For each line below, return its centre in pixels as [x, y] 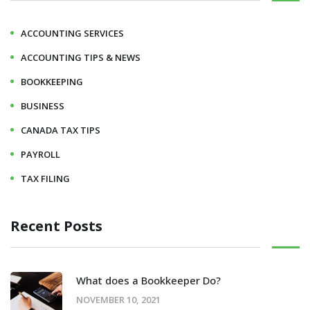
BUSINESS [43, 106]
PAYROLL [40, 154]
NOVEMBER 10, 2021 [118, 299]
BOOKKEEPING [52, 81]
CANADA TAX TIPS [61, 130]
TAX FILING [45, 178]
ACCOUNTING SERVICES [72, 33]
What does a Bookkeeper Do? [148, 280]
